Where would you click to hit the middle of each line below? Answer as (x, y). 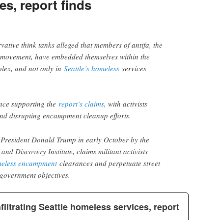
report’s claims (81, 104)
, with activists (126, 104)
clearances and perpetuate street (109, 163)
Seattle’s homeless (92, 68)
